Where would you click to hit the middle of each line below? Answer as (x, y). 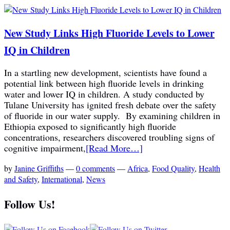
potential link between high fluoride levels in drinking (104, 83)
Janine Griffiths (39, 168)
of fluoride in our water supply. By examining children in (112, 116)
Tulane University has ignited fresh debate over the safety (110, 105)
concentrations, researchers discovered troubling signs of (109, 137)
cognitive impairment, (45, 148)
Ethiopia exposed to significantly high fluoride (90, 127)
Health (209, 168)
